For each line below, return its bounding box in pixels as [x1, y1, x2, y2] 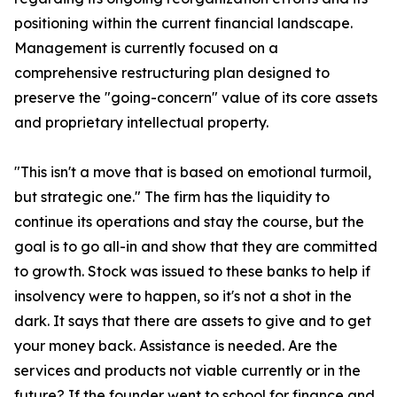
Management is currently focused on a [14, 39, 278, 58]
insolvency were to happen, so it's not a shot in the [14, 287, 352, 306]
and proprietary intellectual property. [14, 113, 269, 132]
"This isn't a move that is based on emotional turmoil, [14, 163, 371, 182]
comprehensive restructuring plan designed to [14, 64, 330, 82]
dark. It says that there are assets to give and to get [14, 312, 371, 331]
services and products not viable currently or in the [14, 362, 361, 380]
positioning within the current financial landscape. [14, 14, 353, 33]
